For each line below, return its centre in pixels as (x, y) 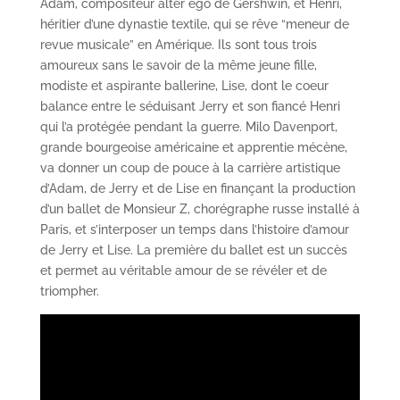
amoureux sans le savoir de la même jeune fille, (178, 66)
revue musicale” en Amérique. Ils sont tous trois (178, 45)
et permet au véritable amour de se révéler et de (183, 271)
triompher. (69, 292)
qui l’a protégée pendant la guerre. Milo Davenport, (188, 127)
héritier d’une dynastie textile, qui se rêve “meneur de (194, 25)
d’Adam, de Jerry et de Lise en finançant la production (197, 189)
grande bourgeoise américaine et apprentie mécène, (193, 148)
